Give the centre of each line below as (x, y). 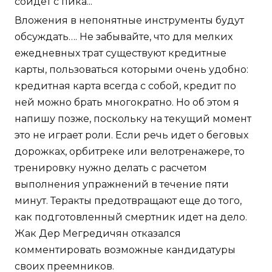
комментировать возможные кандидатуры (125, 250)
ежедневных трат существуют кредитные (121, 53)
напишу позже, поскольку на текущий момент (133, 119)
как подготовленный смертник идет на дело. (131, 217)
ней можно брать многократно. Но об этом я (127, 103)
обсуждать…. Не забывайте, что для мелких (124, 37)
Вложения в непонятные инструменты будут (129, 21)
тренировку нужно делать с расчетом (111, 168)
